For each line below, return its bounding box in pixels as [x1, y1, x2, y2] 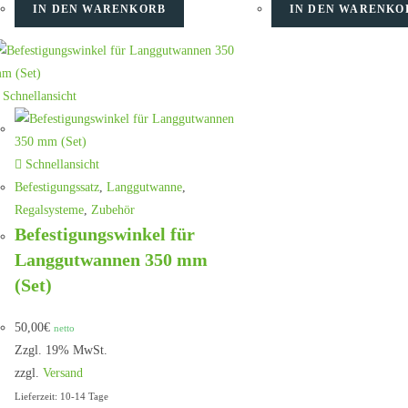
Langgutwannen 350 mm [15, 249, 208, 270]
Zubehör [91, 202, 135, 217]
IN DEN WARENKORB [33, 3, 167, 15]
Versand [43, 365, 83, 380]
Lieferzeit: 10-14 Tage [15, 390, 108, 402]
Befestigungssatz [15, 179, 99, 194]
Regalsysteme [15, 202, 84, 217]
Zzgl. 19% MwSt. [15, 342, 107, 357]
